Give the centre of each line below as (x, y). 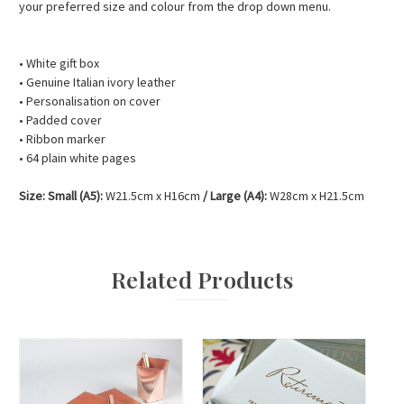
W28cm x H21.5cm (317, 196)
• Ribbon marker (62, 139)
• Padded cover (60, 120)
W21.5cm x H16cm (153, 196)
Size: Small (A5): (62, 196)
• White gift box (59, 64)
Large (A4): (240, 196)
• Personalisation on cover (90, 101)
